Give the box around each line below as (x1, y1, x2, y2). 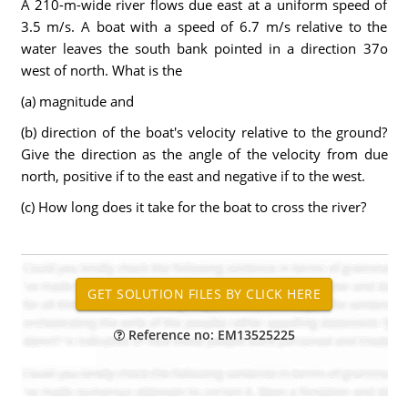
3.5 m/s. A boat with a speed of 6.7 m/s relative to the (20, 17, 388, 36)
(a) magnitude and (20, 92, 134, 110)
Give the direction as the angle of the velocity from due (20, 145, 388, 163)
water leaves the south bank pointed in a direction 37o (20, 39, 388, 57)
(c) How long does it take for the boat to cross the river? (20, 198, 366, 216)
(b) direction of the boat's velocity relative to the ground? (20, 123, 388, 141)
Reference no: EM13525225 (124, 326, 295, 343)
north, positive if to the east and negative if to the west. (20, 167, 365, 185)
